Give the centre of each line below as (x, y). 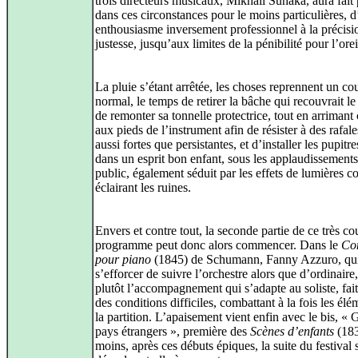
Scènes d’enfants (292, 332)
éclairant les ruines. (143, 188)
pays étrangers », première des (173, 332)
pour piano (123, 260)
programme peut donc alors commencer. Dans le (218, 245)
